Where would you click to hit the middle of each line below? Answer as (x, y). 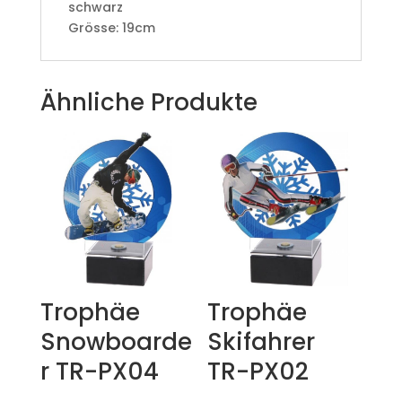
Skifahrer (262, 342)
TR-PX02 (258, 372)
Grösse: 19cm (111, 28)
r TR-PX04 (99, 372)
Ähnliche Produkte (149, 103)
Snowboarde (116, 342)
